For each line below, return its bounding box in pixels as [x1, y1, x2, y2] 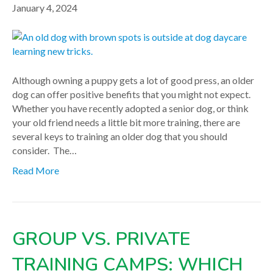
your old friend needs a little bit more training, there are [12, 116, 240, 128]
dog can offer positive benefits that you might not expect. [12, 88, 250, 100]
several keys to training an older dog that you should [12, 130, 227, 142]
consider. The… [12, 144, 77, 156]
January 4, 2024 [12, 1, 77, 13]
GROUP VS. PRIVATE [12, 226, 190, 252]
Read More [12, 164, 59, 176]
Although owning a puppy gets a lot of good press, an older [12, 74, 254, 86]
